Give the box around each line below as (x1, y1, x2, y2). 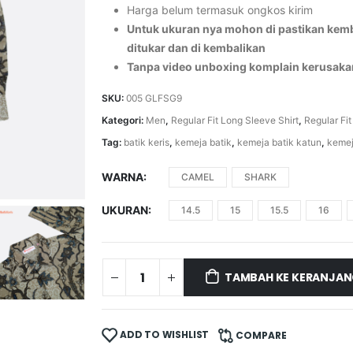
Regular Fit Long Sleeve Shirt (171, 113, 299, 126)
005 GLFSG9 (126, 91, 183, 104)
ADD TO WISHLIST (119, 328, 210, 342)
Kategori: (102, 113, 147, 126)
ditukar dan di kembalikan (127, 40, 266, 54)
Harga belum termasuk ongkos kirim (127, 2, 314, 17)
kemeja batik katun (237, 136, 322, 148)
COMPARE (236, 329, 288, 343)
